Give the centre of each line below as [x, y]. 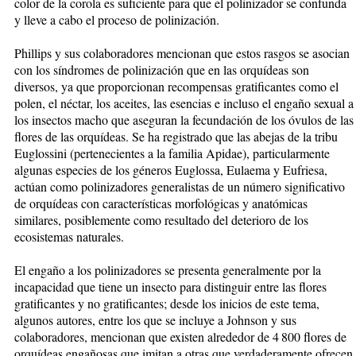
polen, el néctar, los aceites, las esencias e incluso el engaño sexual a [184, 103]
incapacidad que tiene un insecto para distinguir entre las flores [170, 286]
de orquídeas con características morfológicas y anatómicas [161, 203]
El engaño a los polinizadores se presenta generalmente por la [168, 269]
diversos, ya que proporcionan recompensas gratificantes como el [176, 86]
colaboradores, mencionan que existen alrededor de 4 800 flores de [180, 336]
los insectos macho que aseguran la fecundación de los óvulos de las [184, 119]
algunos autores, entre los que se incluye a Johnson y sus [155, 319]
